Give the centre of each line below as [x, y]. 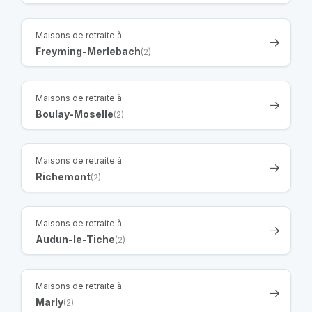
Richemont [63, 176]
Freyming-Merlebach [88, 51]
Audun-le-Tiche [75, 239]
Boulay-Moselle [75, 114]
